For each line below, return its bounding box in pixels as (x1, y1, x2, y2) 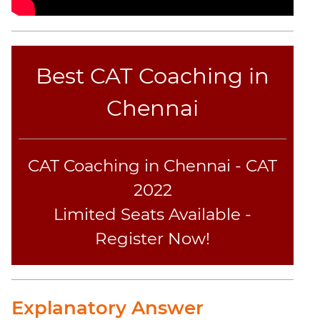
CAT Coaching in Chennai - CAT (28, 155, 278, 176)
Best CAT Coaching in (36, 61, 270, 89)
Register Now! (95, 228, 211, 249)
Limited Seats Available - (54, 204, 252, 224)
